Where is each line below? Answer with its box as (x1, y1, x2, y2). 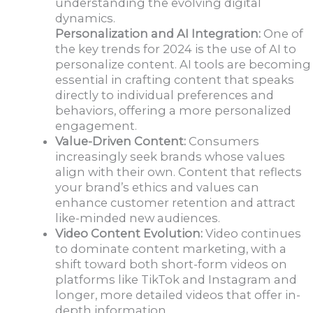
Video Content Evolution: (55, 226, 203, 241)
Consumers (186, 134, 260, 149)
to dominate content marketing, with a (55, 242, 287, 256)
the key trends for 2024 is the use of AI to (55, 42, 297, 57)
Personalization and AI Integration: (55, 27, 261, 41)
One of (261, 27, 304, 41)
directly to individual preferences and (55, 88, 275, 103)
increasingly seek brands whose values (55, 150, 286, 164)
